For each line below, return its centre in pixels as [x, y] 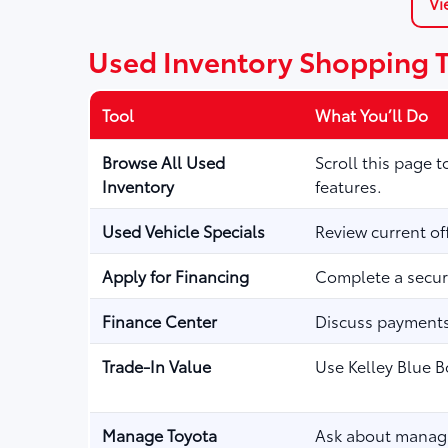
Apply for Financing [175, 275]
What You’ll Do [371, 114]
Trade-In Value [156, 365]
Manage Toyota [159, 434]
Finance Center [159, 320]
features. [348, 185]
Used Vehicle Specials [183, 230]
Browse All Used [163, 161]
